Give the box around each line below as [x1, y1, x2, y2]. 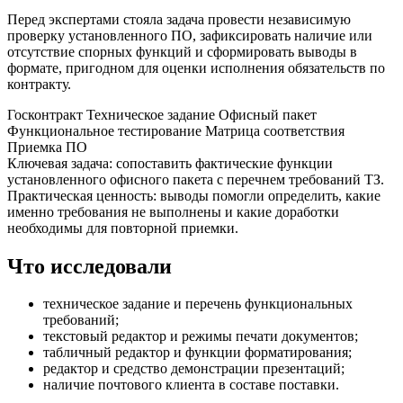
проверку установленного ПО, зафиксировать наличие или [7, 27, 372, 43]
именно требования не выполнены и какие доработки [7, 203, 339, 219]
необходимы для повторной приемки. [7, 219, 238, 236]
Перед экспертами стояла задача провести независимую [7, 11, 351, 27]
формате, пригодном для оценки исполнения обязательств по [7, 59, 385, 76]
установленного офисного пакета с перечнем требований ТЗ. [7, 171, 384, 187]
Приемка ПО [7, 139, 87, 155]
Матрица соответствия [205, 122, 345, 139]
